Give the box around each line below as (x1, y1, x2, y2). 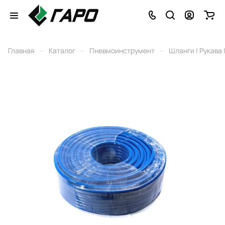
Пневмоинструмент (89, 46, 155, 55)
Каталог (49, 46, 75, 55)
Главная (8, 46, 35, 55)
